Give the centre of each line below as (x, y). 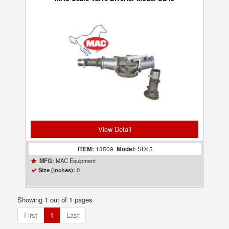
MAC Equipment (75, 161)
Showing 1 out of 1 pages (55, 200)
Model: (126, 149)
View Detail (114, 129)
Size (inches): (57, 170)
